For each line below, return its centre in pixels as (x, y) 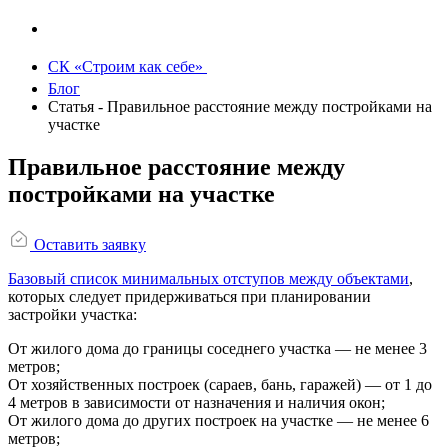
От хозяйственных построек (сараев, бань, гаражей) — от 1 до (220, 384)
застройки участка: (72, 314)
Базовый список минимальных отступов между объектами (208, 278)
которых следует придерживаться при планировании (189, 296)
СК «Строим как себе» (127, 66)
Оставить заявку (88, 244)
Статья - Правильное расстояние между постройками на (240, 106)
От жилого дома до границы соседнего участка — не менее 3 (217, 348)
